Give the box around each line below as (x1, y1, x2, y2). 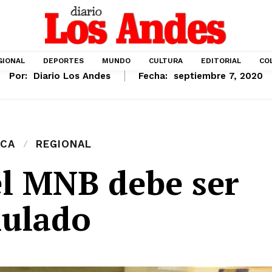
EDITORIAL (201, 56, 241, 65)
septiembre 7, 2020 (174, 70, 263, 82)
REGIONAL (35, 138, 92, 151)
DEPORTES (43, 56, 84, 65)
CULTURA (149, 56, 183, 65)
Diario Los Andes (33, 70, 110, 82)
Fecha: (138, 70, 168, 82)
